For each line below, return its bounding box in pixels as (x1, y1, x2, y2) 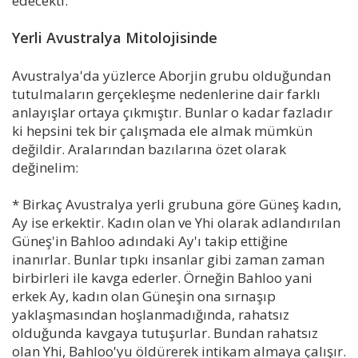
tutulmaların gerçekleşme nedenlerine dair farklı (12, 84, 320, 103)
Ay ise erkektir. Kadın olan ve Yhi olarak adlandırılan (12, 213, 340, 232)
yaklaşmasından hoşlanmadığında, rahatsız (12, 304, 289, 324)
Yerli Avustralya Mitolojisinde (12, 27, 217, 47)
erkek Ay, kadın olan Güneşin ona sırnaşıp (12, 286, 276, 305)
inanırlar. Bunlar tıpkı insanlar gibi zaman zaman (12, 249, 324, 268)
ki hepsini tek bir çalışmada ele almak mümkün (12, 121, 312, 140)
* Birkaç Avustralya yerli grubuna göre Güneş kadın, (12, 194, 341, 213)
